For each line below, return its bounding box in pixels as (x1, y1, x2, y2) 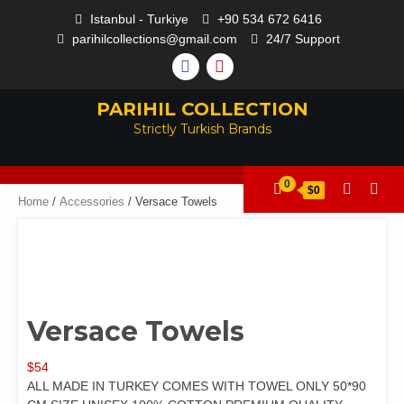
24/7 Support (265, 31, 340, 46)
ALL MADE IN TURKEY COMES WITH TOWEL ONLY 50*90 (27, 378, 366, 393)
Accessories (60, 194, 124, 208)
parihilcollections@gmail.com (71, 31, 237, 46)
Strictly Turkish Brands (133, 120, 271, 137)
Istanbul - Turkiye (89, 11, 188, 26)
